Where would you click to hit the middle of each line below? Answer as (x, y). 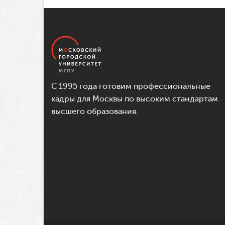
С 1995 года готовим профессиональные (131, 87)
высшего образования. (95, 112)
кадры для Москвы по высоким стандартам (135, 99)
